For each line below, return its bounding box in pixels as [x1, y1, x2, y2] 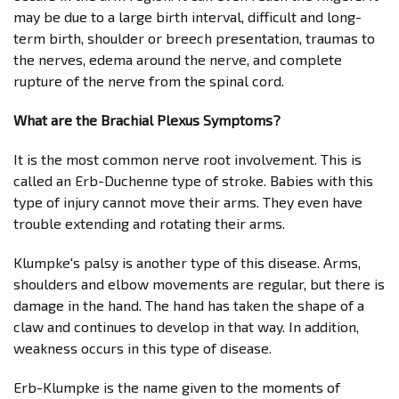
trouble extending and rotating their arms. [13, 215, 285, 232]
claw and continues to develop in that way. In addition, [13, 318, 359, 335]
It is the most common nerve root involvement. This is [13, 151, 362, 167]
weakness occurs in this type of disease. [13, 339, 272, 356]
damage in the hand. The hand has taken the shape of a [13, 297, 364, 313]
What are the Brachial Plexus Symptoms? [13, 111, 281, 128]
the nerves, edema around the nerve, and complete [13, 51, 342, 68]
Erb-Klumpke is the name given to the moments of [13, 379, 340, 395]
